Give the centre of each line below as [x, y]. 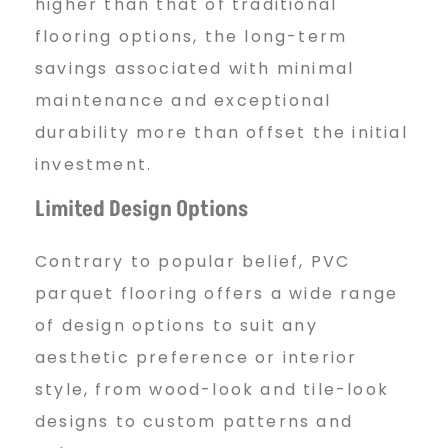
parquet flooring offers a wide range [217, 293]
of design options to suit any [176, 325]
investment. [94, 164]
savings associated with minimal [195, 68]
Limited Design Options [141, 209]
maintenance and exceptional [183, 100]
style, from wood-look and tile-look [212, 389]
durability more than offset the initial [221, 132]
